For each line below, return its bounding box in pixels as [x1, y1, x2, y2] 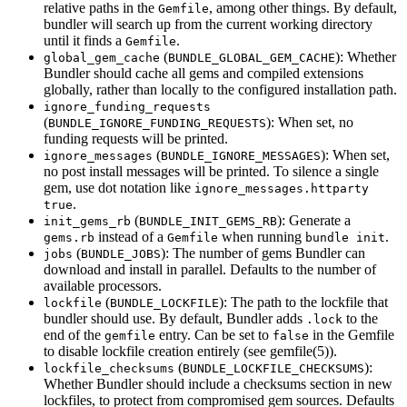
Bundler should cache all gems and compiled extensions [44, 65, 363, 82]
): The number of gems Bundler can [161, 245, 365, 262]
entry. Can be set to [155, 327, 273, 343]
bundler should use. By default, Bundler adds [44, 311, 306, 327]
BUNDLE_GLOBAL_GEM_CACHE [168, 51, 335, 65]
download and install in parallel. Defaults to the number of [44, 262, 376, 278]
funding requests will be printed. [44, 131, 228, 147]
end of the [44, 327, 104, 343]
